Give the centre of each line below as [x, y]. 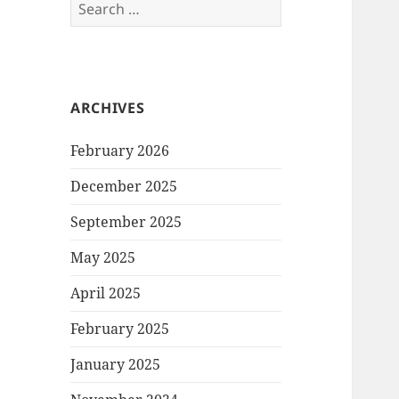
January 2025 [116, 365]
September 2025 [126, 222]
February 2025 [120, 329]
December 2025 [124, 187]
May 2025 [103, 258]
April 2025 [106, 293]
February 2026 [120, 151]
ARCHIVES [108, 108]
